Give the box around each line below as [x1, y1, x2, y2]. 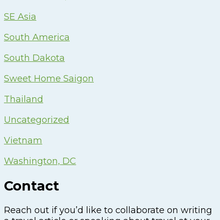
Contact [4, 177, 59, 194]
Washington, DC [4, 156, 76, 167]
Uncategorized [4, 114, 69, 126]
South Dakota [4, 53, 65, 64]
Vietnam [4, 135, 42, 146]
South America [4, 32, 70, 43]
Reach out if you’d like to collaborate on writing [4, 205, 212, 216]
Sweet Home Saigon [4, 73, 94, 84]
